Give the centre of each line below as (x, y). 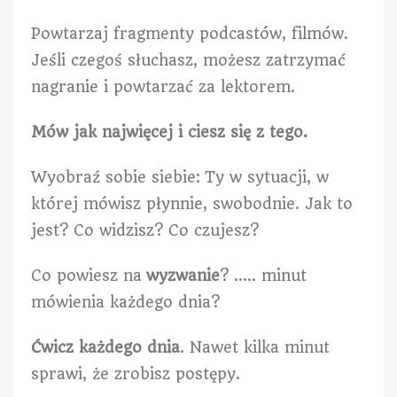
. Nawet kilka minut (255, 347)
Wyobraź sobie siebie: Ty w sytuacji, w (180, 177)
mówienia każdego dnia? (125, 302)
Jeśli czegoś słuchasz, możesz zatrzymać (188, 60)
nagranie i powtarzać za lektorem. (163, 86)
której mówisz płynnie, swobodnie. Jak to (192, 203)
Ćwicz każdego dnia (105, 347)
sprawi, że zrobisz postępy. (138, 374)
